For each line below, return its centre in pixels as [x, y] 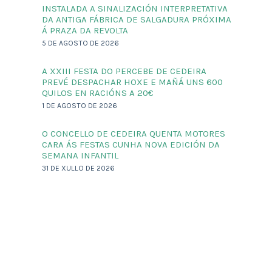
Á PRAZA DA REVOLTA [85, 31]
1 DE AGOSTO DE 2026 [80, 106]
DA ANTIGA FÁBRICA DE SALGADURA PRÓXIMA [137, 20]
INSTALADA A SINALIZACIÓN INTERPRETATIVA [135, 9]
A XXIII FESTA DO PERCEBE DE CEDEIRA [124, 71]
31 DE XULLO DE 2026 [79, 168]
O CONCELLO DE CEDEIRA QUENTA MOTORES [134, 134]
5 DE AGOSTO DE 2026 [81, 43]
